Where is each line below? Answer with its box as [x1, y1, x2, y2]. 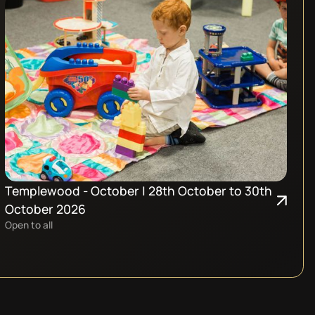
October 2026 [5, 200, 86, 218]
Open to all [5, 218, 53, 232]
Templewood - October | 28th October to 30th [5, 182, 273, 200]
